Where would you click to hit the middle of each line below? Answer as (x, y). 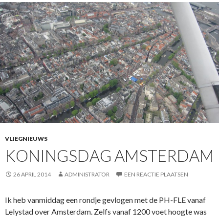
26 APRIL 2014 (32, 174)
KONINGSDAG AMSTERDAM (109, 155)
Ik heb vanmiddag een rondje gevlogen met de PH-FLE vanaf (105, 199)
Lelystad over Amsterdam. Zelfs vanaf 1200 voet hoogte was (106, 211)
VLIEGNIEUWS (26, 138)
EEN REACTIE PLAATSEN (156, 174)
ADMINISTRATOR (87, 174)
